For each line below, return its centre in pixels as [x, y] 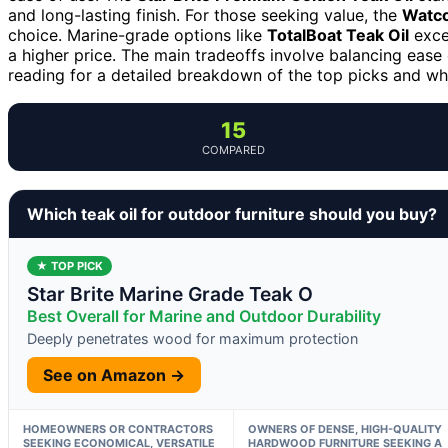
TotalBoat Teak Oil [338, 34]
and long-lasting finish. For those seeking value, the [205, 14]
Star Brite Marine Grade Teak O [170, 293]
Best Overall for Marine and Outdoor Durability [204, 315]
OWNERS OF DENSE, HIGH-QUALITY [344, 428]
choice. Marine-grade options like [137, 34]
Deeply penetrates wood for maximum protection [192, 338]
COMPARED [233, 149]
